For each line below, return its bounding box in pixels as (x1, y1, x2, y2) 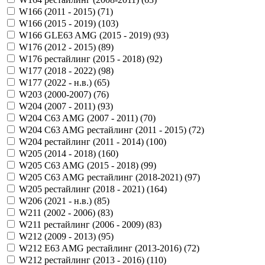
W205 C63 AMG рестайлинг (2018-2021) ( (19, 172, 188, 182)
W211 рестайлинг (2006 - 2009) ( (19, 219, 149, 230)
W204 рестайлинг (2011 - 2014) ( (19, 136, 149, 147)
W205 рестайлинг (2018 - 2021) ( (19, 183, 150, 194)
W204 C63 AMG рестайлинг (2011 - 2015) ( (19, 124, 192, 135)
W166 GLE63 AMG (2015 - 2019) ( (19, 30, 156, 40)
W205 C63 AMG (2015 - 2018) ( (19, 160, 144, 170)
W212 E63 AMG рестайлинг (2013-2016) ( (19, 243, 187, 253)
